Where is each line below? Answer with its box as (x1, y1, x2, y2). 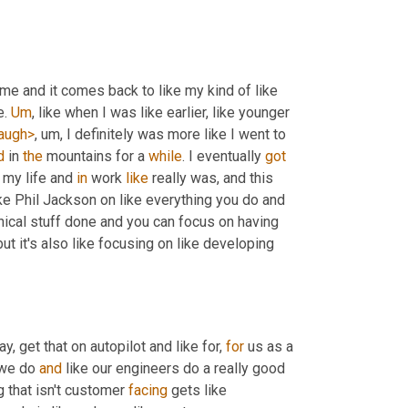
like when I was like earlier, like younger (35, 104, 290, 122)
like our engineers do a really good (62, 359, 285, 377)
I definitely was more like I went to (63, 126, 286, 144)
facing (128, 381, 168, 399)
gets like (168, 381, 227, 399)
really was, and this (148, 169, 273, 188)
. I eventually (182, 148, 265, 166)
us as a (244, 337, 293, 355)
